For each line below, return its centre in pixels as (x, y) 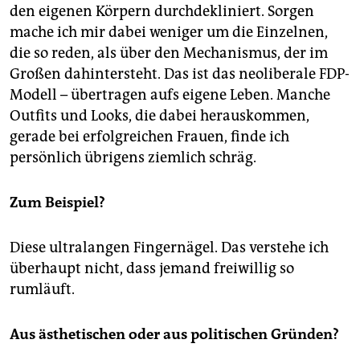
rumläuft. (42, 290)
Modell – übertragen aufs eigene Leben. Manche (170, 95)
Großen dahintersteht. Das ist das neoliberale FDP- (180, 74)
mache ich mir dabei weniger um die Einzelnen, (169, 33)
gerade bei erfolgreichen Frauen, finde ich (149, 137)
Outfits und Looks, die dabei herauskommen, (160, 116)
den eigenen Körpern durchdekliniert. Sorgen (162, 12)
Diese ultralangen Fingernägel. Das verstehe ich (169, 248)
